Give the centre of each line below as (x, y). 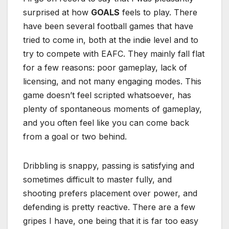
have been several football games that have (108, 26)
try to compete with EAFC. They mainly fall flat (114, 54)
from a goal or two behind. (75, 137)
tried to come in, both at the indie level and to (111, 40)
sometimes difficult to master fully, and (97, 180)
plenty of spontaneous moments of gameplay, (112, 109)
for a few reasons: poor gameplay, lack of (105, 68)
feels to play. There (158, 13)
